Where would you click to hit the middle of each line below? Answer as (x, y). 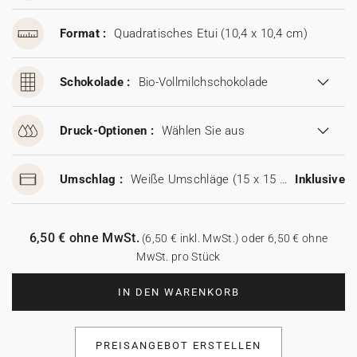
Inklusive (320, 179)
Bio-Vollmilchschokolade (203, 82)
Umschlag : (91, 179)
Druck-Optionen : (107, 131)
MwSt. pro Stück (178, 257)
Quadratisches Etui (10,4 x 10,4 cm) (211, 33)
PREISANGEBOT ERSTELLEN (178, 345)
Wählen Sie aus (203, 131)
